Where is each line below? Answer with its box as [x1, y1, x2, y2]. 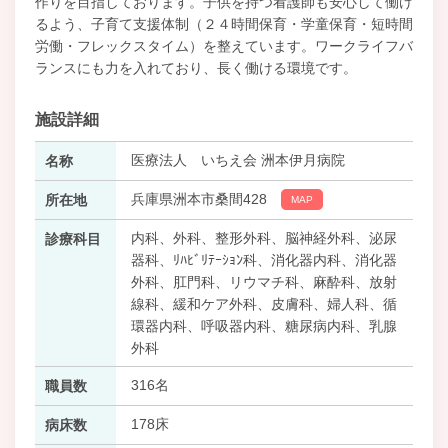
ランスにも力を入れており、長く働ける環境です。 [35, 60, 357, 76]
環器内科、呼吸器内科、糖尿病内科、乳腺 [130, 318, 397, 334]
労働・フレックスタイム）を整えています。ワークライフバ [35, 38, 413, 54]
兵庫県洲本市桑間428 [130, 191, 271, 207]
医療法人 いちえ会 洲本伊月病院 [130, 152, 345, 168]
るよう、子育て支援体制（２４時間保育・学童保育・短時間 [35, 16, 413, 32]
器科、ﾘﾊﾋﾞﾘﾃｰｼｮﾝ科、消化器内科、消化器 [130, 252, 397, 268]
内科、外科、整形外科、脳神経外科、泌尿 [130, 230, 397, 246]
